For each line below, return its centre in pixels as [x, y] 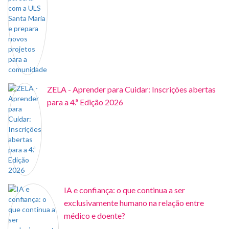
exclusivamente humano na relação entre [134, 203]
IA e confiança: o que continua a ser [124, 190]
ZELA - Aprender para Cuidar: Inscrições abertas [131, 89]
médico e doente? [95, 216]
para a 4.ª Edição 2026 [85, 102]
